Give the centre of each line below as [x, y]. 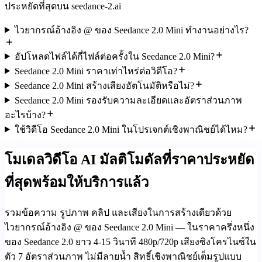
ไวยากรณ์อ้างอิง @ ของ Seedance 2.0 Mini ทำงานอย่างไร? [131, 30]
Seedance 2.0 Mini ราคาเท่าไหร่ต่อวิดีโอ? [96, 71]
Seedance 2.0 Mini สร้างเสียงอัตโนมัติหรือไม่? [104, 85]
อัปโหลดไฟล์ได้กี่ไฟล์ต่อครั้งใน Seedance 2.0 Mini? [114, 56]
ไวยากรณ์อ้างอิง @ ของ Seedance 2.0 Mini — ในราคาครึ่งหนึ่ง [130, 227]
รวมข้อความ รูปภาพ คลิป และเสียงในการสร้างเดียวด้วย [118, 213]
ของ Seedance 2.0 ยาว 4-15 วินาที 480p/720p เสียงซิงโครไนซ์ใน [130, 242]
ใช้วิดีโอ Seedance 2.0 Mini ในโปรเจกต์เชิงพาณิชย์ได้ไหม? [131, 129]
